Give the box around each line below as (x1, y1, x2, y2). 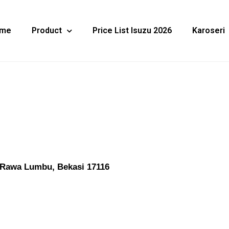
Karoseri (192, 26, 225, 35)
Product (32, 26, 62, 35)
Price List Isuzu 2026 (93, 26, 172, 35)
